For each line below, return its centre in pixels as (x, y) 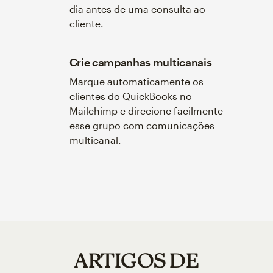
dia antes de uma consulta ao (137, 9)
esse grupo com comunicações (142, 125)
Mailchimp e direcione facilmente (146, 110)
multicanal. (95, 140)
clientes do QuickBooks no (130, 96)
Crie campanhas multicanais (140, 62)
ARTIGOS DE (136, 260)
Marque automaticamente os (136, 81)
